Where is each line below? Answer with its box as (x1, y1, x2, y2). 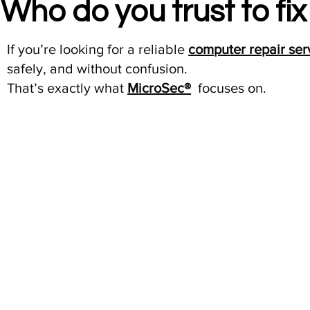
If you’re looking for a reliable (7, 41, 189, 57)
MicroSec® (127, 80, 192, 95)
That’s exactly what (7, 80, 128, 95)
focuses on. (191, 80, 267, 95)
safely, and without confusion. (7, 60, 188, 76)
